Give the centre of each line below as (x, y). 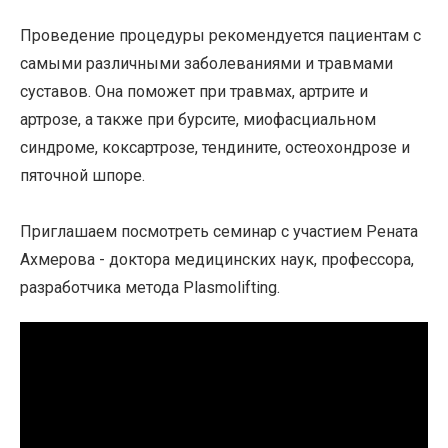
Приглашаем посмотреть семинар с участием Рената (219, 231)
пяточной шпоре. (82, 175)
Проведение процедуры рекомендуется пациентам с (220, 35)
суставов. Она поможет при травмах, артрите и (194, 91)
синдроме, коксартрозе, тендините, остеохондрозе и (215, 147)
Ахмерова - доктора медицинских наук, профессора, (217, 259)
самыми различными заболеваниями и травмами (206, 63)
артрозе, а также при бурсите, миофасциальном (198, 119)
